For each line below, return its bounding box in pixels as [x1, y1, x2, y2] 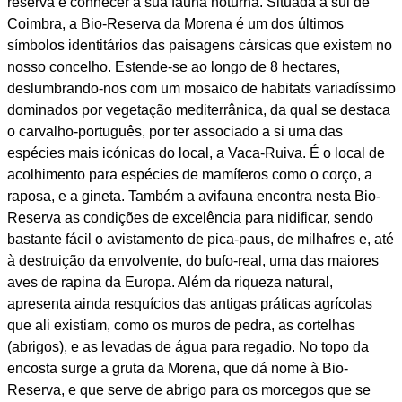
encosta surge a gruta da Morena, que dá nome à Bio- [6, 361, 348, 376]
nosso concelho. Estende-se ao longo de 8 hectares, [6, 59, 340, 74]
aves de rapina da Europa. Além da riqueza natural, [6, 275, 333, 290]
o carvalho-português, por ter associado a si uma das [6, 124, 343, 139]
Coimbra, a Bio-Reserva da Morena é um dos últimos [6, 16, 344, 31]
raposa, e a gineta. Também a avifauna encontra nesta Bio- [6, 188, 380, 204]
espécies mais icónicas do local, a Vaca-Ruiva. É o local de [6, 145, 385, 161]
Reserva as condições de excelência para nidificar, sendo [6, 210, 373, 225]
